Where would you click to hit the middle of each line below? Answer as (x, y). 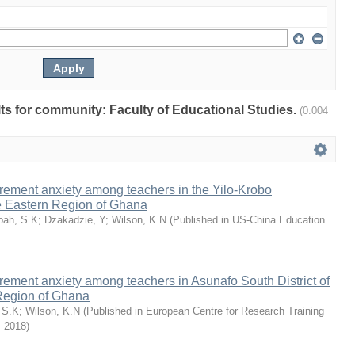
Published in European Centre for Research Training (205, 311)
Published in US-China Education (249, 220)
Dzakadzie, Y (75, 220)
